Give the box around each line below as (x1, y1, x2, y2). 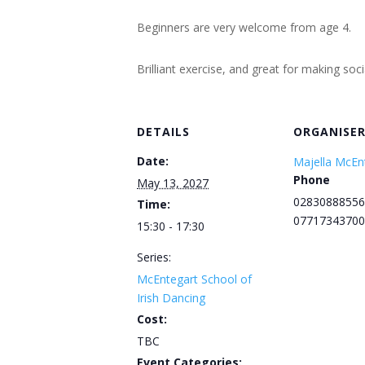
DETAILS (137, 124, 190, 139)
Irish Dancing (137, 290, 205, 306)
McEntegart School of (137, 271, 252, 287)
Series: (137, 249, 171, 265)
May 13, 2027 (137, 175, 209, 191)
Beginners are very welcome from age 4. (137, 20, 351, 35)
